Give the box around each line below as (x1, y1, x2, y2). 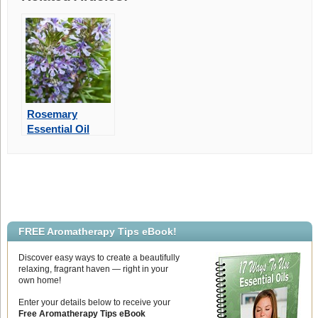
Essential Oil (26, 123, 89, 136)
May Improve (26, 138, 91, 150)
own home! (18, 275, 61, 286)
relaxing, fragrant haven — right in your (18, 264, 168, 275)
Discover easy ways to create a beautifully (18, 253, 180, 263)
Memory (26, 153, 67, 165)
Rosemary (26, 108, 77, 121)
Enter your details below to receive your (18, 297, 170, 308)
